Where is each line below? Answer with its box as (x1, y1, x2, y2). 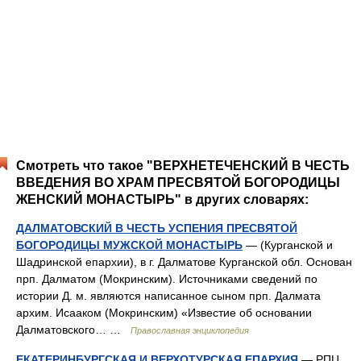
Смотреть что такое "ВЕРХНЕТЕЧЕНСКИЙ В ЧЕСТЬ (16, 159, 350, 172)
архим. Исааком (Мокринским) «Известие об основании (16, 306, 312, 319)
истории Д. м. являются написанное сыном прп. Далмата (16, 289, 321, 302)
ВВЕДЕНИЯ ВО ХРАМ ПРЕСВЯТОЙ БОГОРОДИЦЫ (16, 176, 340, 189)
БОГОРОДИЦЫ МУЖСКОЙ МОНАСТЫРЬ (16, 239, 243, 251)
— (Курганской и (243, 239, 333, 251)
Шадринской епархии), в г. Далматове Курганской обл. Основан (16, 255, 352, 268)
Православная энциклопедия (131, 326, 249, 335)
